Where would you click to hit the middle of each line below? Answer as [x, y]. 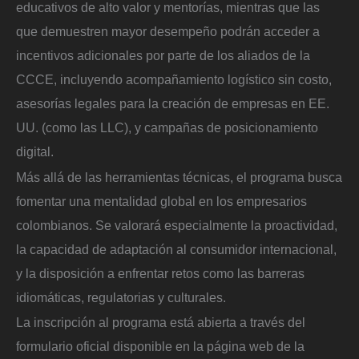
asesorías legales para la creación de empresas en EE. [173, 103]
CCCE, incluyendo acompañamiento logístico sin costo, [174, 79]
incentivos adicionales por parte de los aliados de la [163, 55]
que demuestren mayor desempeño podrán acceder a [168, 31]
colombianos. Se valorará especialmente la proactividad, [177, 225]
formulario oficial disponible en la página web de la [160, 347]
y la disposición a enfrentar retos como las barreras [160, 273]
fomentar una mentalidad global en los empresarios [161, 201]
